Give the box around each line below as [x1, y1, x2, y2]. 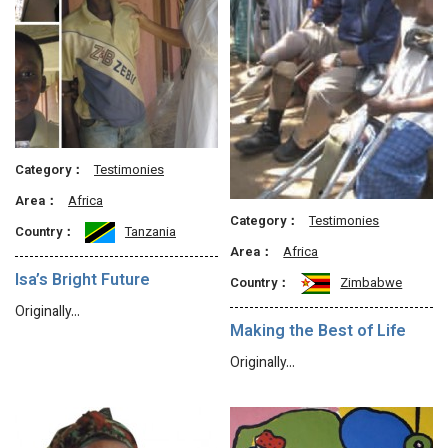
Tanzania [125, 223, 176, 243]
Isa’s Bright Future [15, 269, 150, 294]
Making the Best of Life [230, 320, 407, 345]
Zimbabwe [340, 274, 403, 294]
